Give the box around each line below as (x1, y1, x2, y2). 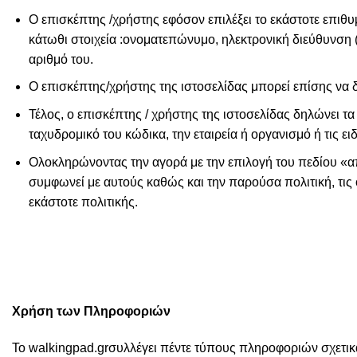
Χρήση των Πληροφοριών (12, 304, 171, 318)
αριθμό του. (28, 52, 93, 66)
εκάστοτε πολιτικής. (28, 194, 138, 209)
